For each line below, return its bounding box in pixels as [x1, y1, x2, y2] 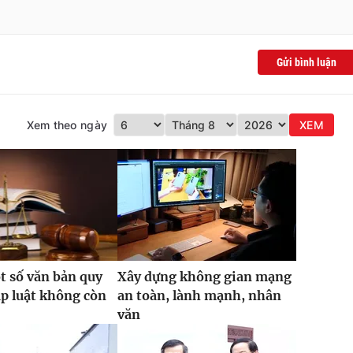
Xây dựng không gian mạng [117, 269, 292, 285]
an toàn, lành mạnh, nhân [117, 288, 281, 304]
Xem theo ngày [26, 118, 108, 132]
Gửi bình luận [277, 56, 336, 69]
